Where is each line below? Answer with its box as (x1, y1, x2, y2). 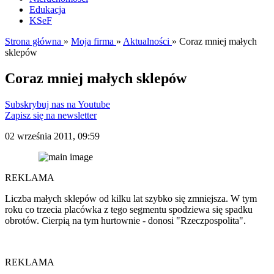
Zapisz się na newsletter (5, 109, 97, 120)
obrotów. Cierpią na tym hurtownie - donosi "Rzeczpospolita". (5, 215, 246, 226)
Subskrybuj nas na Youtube (5, 98, 110, 109)
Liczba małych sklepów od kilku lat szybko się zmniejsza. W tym (5, 193, 257, 204)
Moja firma (71, 36, 116, 46)
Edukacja (29, 4, 65, 15)
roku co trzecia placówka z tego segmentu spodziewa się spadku (5, 204, 253, 215)
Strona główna (5, 36, 64, 46)
